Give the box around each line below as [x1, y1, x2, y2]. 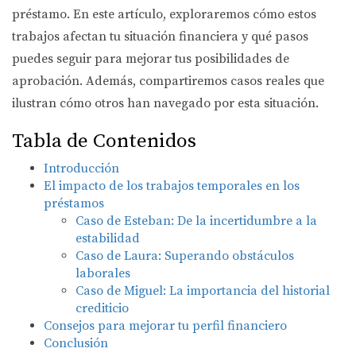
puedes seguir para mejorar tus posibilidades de [12, 51, 289, 67]
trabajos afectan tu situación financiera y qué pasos [12, 29, 308, 44]
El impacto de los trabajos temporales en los [44, 178, 300, 194]
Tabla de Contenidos [12, 129, 196, 153]
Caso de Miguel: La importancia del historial [75, 283, 330, 299]
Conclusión [44, 335, 108, 351]
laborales [75, 265, 130, 281]
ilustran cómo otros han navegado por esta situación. [12, 95, 319, 111]
